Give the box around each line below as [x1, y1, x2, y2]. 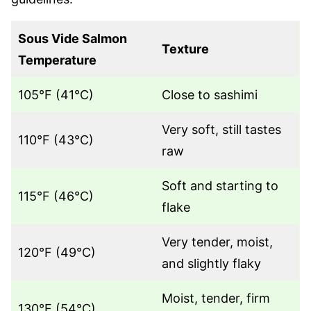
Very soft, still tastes [162, 121, 281, 137]
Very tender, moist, [162, 234, 273, 249]
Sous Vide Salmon [18, 31, 127, 46]
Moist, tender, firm [162, 290, 270, 305]
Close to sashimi [162, 87, 258, 102]
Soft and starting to [162, 178, 278, 193]
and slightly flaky [162, 255, 261, 271]
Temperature [18, 52, 96, 67]
